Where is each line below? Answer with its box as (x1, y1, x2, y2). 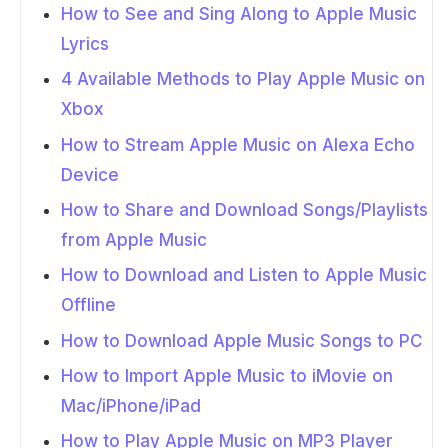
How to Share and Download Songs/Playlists (61, 199, 428, 220)
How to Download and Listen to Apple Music (61, 265, 427, 286)
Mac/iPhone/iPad (61, 395, 201, 416)
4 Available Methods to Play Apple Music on (61, 69, 425, 90)
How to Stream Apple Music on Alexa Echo (61, 134, 415, 155)
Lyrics (61, 33, 109, 54)
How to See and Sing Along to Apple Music (61, 3, 417, 24)
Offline (61, 295, 116, 316)
